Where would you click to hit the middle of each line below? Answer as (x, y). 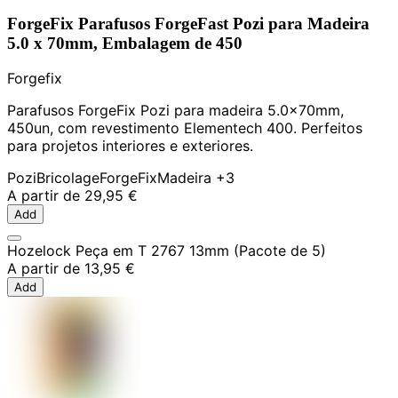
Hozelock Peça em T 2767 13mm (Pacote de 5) (167, 251)
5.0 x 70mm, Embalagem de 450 (125, 43)
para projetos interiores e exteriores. (130, 146)
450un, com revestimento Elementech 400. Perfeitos (185, 128)
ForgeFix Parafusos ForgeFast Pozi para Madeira (188, 23)
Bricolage (68, 178)
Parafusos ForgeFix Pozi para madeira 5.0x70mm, (175, 111)
